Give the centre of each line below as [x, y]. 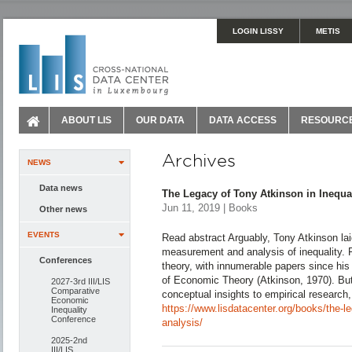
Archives [199, 160]
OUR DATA [160, 120]
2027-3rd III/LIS [81, 281]
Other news [63, 209]
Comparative [75, 291]
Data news [61, 188]
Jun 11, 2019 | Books [210, 208]
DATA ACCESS [243, 120]
